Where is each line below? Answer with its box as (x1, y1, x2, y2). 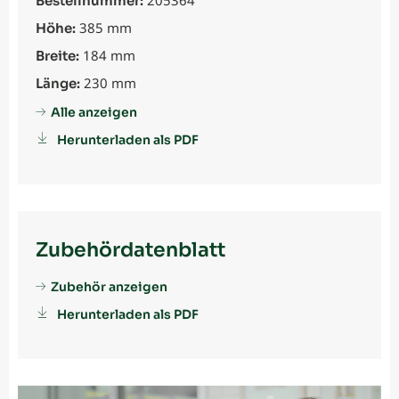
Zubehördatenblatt (36, 238, 225, 263)
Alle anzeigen (51, 104, 137, 121)
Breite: (36, 47, 79, 65)
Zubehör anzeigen (51, 279, 167, 296)
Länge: (36, 75, 80, 93)
